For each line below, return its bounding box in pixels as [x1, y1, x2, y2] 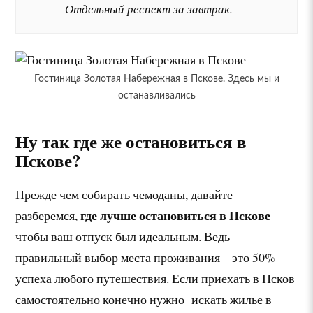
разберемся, [15, 207, 81, 224]
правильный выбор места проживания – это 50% [15, 249, 276, 266]
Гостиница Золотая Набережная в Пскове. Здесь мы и [34, 73, 279, 85]
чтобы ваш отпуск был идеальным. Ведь [15, 228, 231, 245]
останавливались [117, 90, 196, 101]
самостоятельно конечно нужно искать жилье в [15, 291, 272, 308]
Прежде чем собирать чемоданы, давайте [15, 186, 233, 203]
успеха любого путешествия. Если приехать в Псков [15, 270, 296, 287]
